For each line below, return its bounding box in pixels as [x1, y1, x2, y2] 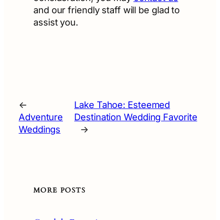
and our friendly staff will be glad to [33, 4, 180, 16]
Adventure [19, 111, 63, 122]
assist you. [33, 17, 78, 28]
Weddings [19, 123, 61, 135]
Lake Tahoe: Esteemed [74, 99, 170, 110]
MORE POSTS [33, 186, 85, 195]
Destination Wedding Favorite [74, 111, 197, 122]
